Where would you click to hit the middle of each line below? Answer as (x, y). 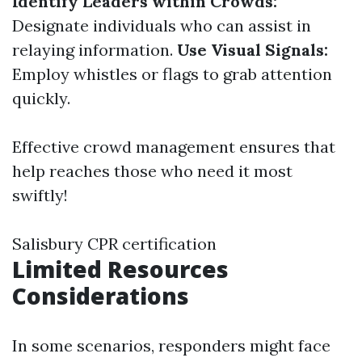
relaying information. (95, 50)
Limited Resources (120, 269)
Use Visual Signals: (253, 50)
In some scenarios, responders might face (171, 345)
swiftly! (40, 195)
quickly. (41, 98)
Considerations (101, 296)
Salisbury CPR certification (114, 244)
